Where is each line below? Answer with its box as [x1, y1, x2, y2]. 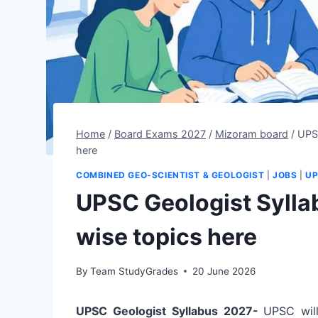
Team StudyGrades [90, 265, 179, 277]
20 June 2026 [192, 265, 256, 277]
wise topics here [76, 223, 257, 251]
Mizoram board [215, 127, 288, 140]
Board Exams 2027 [114, 127, 206, 140]
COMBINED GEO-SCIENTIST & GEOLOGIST [76, 170, 265, 181]
